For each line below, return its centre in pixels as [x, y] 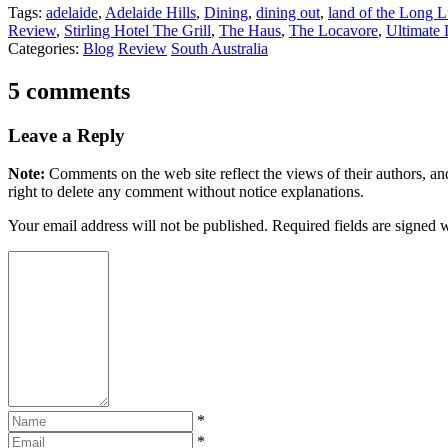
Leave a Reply [66, 135]
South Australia [219, 48]
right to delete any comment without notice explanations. [186, 192]
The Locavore [333, 30]
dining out [288, 12]
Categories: [45, 48]
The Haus [250, 30]
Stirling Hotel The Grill [137, 30]
